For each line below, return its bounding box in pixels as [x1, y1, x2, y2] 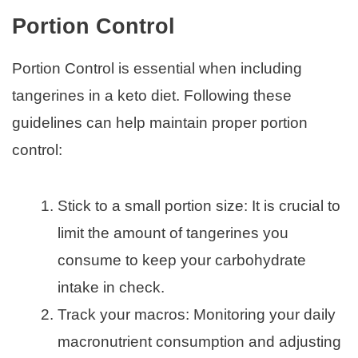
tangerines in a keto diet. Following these [12, 86, 292, 104]
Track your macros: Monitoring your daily [58, 305, 336, 323]
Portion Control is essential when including [12, 59, 302, 77]
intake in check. [58, 278, 165, 296]
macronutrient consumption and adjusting [58, 332, 341, 350]
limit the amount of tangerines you [58, 224, 288, 241]
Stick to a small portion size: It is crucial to [58, 197, 340, 214]
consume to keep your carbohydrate [58, 251, 306, 268]
